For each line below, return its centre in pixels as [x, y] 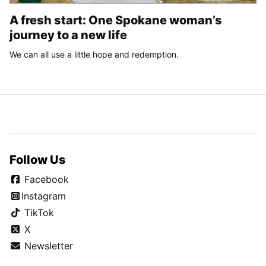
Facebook [45, 179]
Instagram [44, 196]
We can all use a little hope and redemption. [94, 54]
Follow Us [38, 159]
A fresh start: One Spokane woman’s [116, 20]
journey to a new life [68, 35]
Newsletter [47, 246]
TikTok [38, 212]
